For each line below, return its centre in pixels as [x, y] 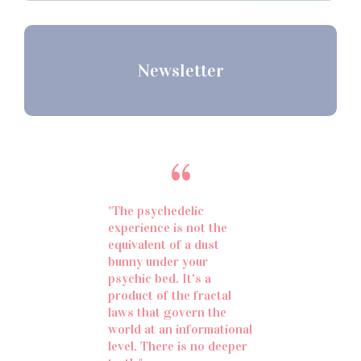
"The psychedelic [156, 210]
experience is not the [168, 227]
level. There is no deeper [178, 346]
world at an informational [180, 329]
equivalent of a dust [164, 244]
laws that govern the [167, 312]
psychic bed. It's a [160, 278]
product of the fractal [170, 295]
